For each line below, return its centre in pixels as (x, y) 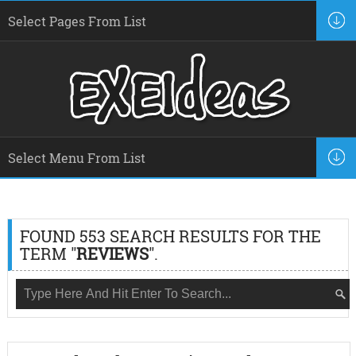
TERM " (48, 253)
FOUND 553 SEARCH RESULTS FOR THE (170, 236)
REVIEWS (112, 253)
